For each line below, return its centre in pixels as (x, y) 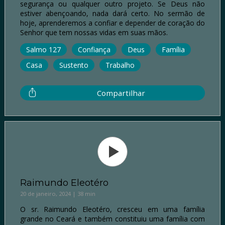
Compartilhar (121, 93)
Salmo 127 (43, 49)
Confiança (94, 49)
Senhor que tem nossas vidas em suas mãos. (94, 32)
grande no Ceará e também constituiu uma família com (113, 218)
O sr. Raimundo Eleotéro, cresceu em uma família (113, 209)
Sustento (74, 65)
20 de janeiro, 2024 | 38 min (58, 193)
